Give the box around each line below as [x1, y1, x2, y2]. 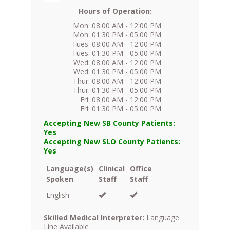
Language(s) [46, 163, 93, 174]
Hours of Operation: [78, 6, 152, 16]
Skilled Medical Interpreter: [44, 212, 144, 222]
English [46, 189, 69, 200]
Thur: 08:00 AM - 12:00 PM [73, 75, 161, 86]
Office [130, 163, 152, 174]
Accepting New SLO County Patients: [44, 136, 180, 146]
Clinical [99, 163, 125, 174]
